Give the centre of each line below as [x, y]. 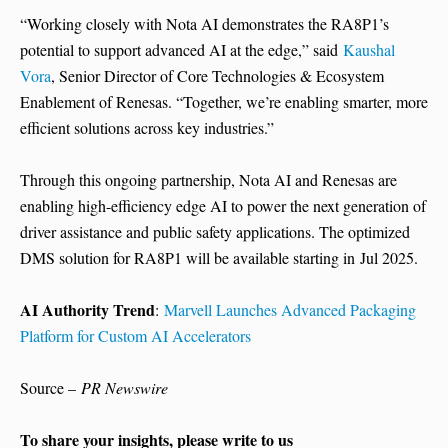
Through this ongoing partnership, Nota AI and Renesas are [208, 180]
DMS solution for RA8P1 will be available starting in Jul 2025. [219, 258]
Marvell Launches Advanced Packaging [290, 310]
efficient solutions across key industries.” [147, 128]
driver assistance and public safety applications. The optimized [215, 232]
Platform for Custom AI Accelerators [135, 336]
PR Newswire [124, 388]
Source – [50, 388]
